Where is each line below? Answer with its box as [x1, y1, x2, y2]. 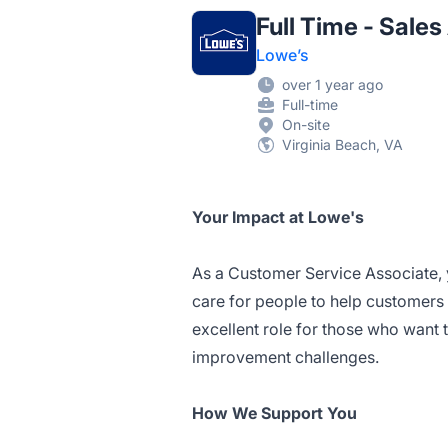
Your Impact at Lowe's [192, 207, 364, 227]
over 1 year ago [282, 76, 383, 93]
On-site [282, 116, 330, 133]
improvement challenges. [192, 347, 379, 367]
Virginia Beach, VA [282, 136, 403, 153]
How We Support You [192, 403, 357, 423]
